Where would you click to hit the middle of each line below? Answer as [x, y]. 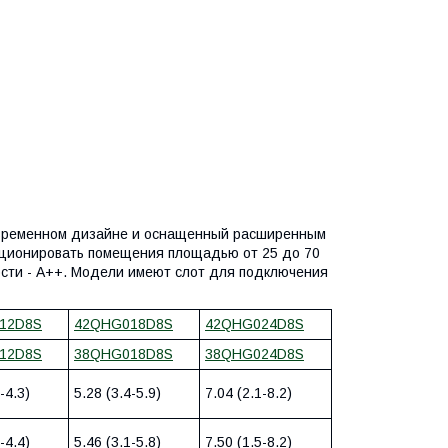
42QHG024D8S [254, 324]
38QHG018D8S [123, 354]
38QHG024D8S [254, 354]
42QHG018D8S [123, 324]
